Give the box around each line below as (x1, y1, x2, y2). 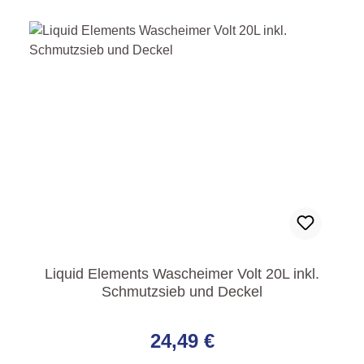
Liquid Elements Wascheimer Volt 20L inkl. (45, 266, 319, 283)
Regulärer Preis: (28, 310, 134, 327)
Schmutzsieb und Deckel (102, 284, 262, 301)
